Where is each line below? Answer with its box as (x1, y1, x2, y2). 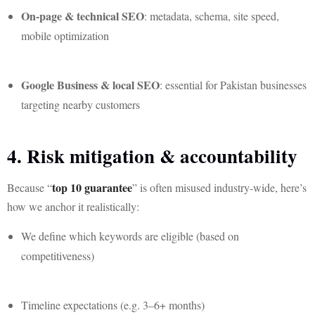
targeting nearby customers (21, 97, 140, 112)
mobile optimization (21, 28, 109, 43)
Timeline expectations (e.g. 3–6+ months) (21, 297, 205, 312)
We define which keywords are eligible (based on (21, 229, 239, 243)
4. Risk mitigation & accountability (7, 142, 297, 169)
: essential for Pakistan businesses (160, 77, 307, 92)
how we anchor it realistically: (7, 199, 139, 214)
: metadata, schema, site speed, (144, 8, 279, 23)
